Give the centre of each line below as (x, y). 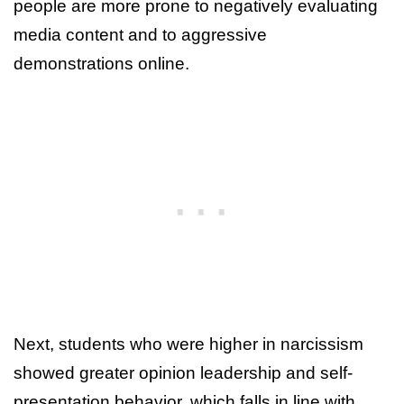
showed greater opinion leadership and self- (183, 372)
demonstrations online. (101, 63)
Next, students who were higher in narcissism (188, 344)
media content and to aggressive (140, 34)
